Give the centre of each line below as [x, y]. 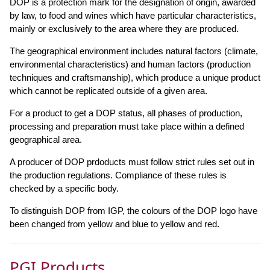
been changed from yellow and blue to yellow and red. [115, 224]
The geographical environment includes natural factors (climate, [134, 51]
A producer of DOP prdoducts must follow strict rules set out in [132, 162]
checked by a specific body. [64, 188]
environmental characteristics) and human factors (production [130, 64]
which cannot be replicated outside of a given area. [108, 90]
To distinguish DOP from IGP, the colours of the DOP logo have [133, 210]
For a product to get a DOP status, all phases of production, [126, 113]
